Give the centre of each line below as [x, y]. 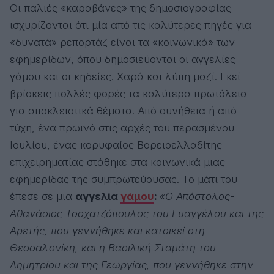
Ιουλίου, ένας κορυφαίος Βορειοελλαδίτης [116, 145]
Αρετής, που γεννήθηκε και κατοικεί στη [107, 231]
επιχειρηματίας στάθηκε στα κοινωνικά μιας [117, 162]
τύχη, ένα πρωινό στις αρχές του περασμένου [122, 128]
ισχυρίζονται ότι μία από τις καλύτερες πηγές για [131, 25]
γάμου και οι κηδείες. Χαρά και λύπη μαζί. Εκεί [125, 77]
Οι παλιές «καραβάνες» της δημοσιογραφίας [120, 8]
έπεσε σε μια [43, 197]
